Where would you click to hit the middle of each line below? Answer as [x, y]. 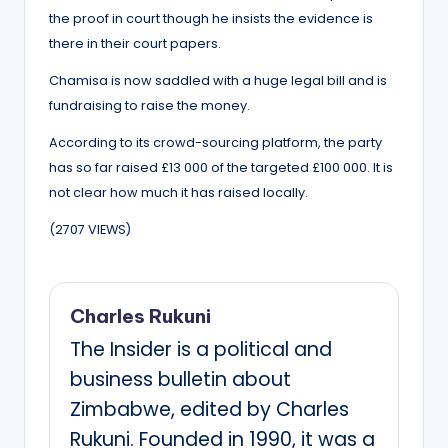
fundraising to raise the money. [149, 105]
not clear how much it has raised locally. [178, 192]
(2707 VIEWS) [90, 229]
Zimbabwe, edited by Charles [209, 409]
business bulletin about [180, 379]
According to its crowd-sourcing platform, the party [215, 142]
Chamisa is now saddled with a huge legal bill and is [218, 80]
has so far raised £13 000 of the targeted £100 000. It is [221, 167]
